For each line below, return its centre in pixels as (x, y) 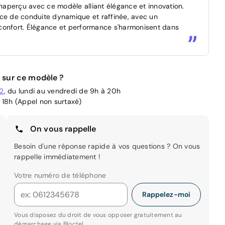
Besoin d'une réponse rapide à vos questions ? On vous (107, 146)
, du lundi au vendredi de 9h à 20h (62, 91)
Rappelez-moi (166, 195)
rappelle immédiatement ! (57, 157)
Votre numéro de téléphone (60, 176)
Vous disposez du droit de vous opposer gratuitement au (98, 215)
